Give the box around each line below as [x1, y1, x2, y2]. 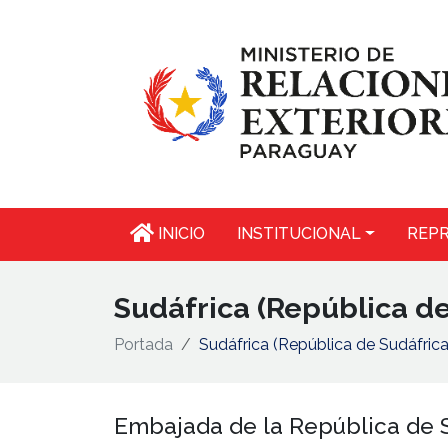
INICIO [154, 224, 205, 244]
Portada [114, 334, 173, 354]
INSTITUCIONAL [237, 224, 361, 244]
